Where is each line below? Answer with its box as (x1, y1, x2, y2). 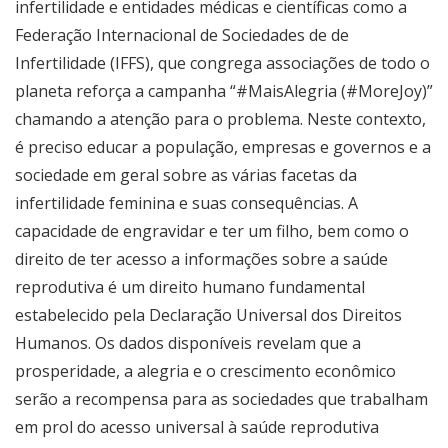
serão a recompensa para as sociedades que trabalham (15, 387, 428, 410)
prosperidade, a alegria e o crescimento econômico (15, 359, 396, 382)
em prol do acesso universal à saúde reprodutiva (15, 415, 379, 438)
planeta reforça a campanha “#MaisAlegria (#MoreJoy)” (15, 79, 433, 102)
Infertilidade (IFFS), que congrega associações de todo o (15, 51, 430, 74)
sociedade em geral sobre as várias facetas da (15, 163, 357, 186)
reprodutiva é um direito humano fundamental (15, 275, 365, 298)
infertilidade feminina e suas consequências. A (15, 191, 358, 214)
